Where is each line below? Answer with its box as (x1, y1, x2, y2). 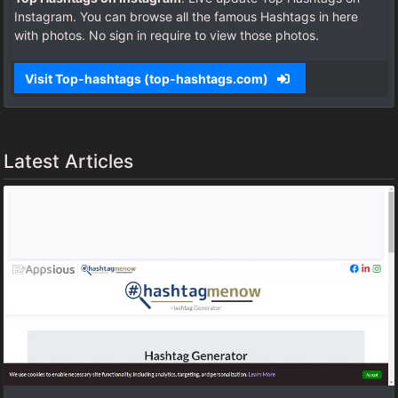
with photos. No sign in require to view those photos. (14, 28, 319, 44)
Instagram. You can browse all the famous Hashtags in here (14, 9, 358, 25)
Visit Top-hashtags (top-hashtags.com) (24, 70, 271, 86)
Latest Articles (4, 149, 133, 172)
